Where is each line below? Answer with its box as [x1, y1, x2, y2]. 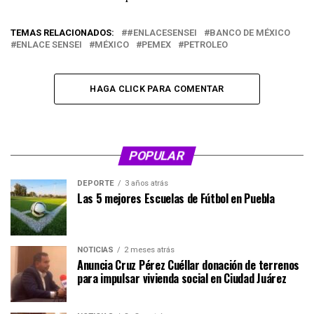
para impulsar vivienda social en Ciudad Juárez [77, 269, 287, 287]
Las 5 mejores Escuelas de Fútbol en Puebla [77, 189, 275, 207]
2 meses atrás [124, 245, 175, 254]
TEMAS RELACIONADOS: [11, 27, 114, 38]
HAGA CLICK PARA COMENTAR [90, 83, 224, 94]
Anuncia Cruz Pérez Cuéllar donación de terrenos [77, 256, 299, 273]
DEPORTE [77, 178, 114, 188]
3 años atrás [125, 178, 168, 188]
